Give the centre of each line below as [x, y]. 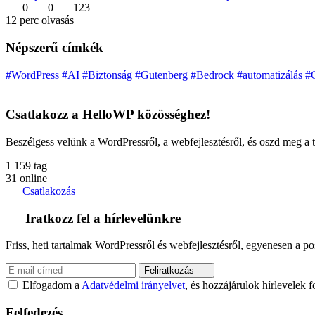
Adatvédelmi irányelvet [133, 285]
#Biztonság [109, 75]
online [33, 178]
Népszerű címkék [54, 47]
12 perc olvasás [40, 20]
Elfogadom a [52, 285]
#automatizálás [271, 75]
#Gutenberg [163, 75]
